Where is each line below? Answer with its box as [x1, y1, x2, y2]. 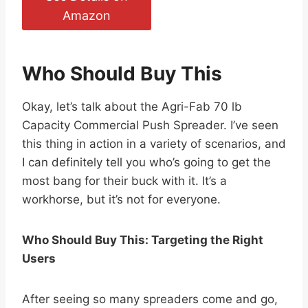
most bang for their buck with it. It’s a [22, 174, 227, 188]
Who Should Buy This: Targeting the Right [22, 233, 263, 247]
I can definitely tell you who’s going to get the [22, 155, 271, 170]
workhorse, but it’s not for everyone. [22, 192, 221, 207]
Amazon [62, 8, 111, 23]
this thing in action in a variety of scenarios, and [22, 137, 286, 151]
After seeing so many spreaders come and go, [22, 292, 278, 307]
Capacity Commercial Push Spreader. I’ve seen [22, 118, 278, 133]
